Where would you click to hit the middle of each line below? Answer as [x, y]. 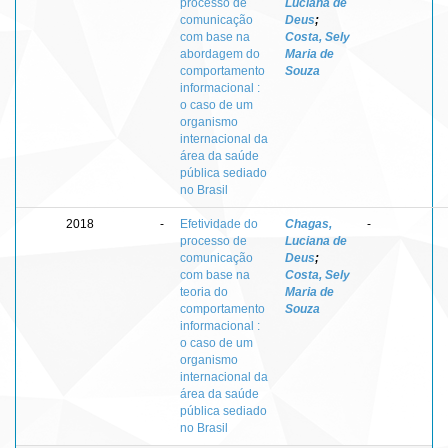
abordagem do [220, 53]
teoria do [204, 291]
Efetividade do [219, 223]
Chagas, [308, 223]
